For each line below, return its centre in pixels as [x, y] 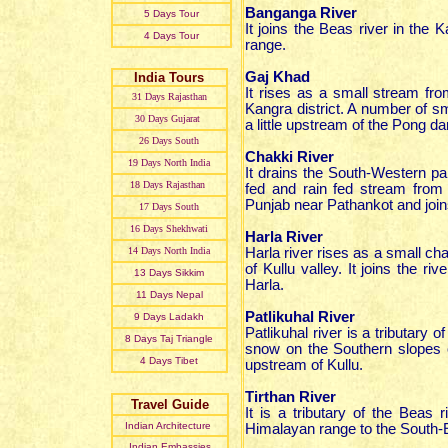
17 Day [153, 206]
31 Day [146, 96]
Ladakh [186, 316]
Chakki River [289, 157]
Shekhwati [187, 228]
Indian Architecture [169, 425]
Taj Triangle [186, 338]
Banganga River [301, 13]
